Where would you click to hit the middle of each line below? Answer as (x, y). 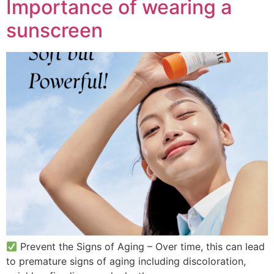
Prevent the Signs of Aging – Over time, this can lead (141, 246)
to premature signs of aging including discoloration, (126, 261)
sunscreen (54, 30)
